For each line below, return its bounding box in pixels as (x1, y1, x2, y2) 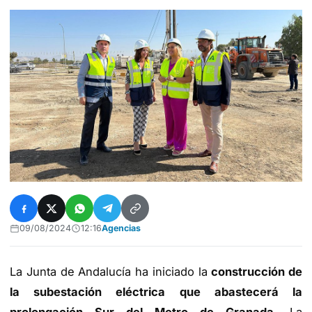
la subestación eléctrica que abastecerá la (10, 285, 302, 299)
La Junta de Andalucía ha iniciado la (10, 265, 212, 279)
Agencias (102, 223, 141, 234)
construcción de (211, 265, 302, 279)
